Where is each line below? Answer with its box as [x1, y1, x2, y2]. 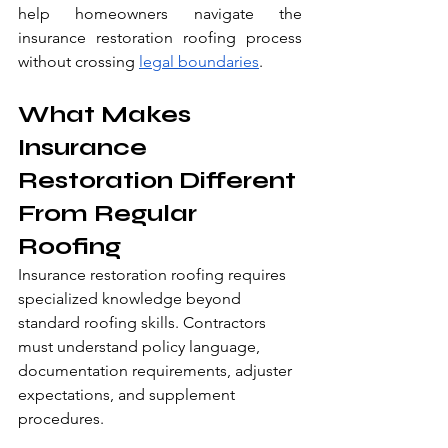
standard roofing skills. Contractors [18, 313, 270, 333]
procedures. [18, 409, 104, 429]
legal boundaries [139, 52, 259, 72]
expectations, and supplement [18, 385, 239, 405]
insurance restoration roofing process [18, 28, 302, 48]
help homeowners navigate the [18, 4, 302, 24]
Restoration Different [18, 166, 302, 196]
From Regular [18, 199, 203, 229]
